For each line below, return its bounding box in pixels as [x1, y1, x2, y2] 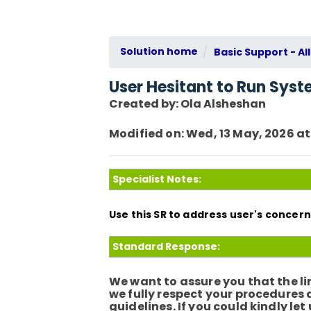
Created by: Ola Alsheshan [109, 96, 266, 112]
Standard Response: [112, 239, 220, 253]
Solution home [120, 44, 198, 58]
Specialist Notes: [112, 171, 201, 186]
